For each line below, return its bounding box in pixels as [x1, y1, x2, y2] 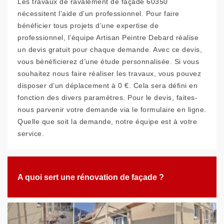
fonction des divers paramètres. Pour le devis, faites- [17, 93, 197, 101]
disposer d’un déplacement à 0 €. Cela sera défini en [17, 81, 197, 89]
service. [17, 129, 44, 137]
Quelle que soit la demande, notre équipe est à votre [17, 117, 197, 125]
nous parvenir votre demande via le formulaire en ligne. [17, 105, 206, 113]
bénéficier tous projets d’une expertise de [17, 21, 158, 29]
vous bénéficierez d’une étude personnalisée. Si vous [17, 57, 199, 65]
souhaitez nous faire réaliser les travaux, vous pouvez [17, 69, 201, 77]
